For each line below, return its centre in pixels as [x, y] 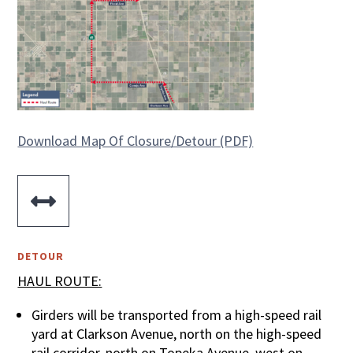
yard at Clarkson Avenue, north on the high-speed [177, 334]
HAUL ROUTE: [60, 281]
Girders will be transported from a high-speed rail [177, 315]
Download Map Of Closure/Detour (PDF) [136, 141]
